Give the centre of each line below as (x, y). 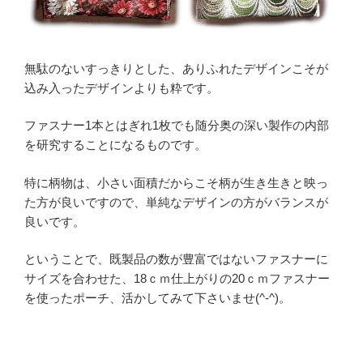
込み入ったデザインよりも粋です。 (122, 88)
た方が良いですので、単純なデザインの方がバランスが (176, 202)
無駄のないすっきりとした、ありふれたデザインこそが (176, 68)
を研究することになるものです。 (115, 145)
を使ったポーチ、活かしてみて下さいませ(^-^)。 (158, 298)
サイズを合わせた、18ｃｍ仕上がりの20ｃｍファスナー (177, 279)
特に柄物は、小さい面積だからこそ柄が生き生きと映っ (176, 182)
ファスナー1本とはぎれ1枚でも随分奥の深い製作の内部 (177, 126)
